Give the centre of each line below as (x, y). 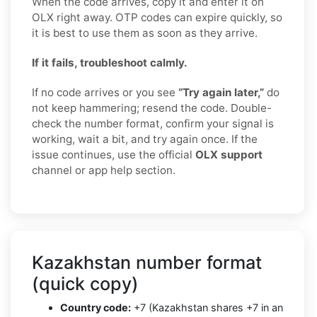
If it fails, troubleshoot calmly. (110, 62)
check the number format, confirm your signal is (153, 123)
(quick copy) (85, 283)
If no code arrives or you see (105, 92)
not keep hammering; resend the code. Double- (152, 108)
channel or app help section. (104, 170)
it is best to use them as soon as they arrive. (145, 33)
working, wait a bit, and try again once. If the (145, 139)
